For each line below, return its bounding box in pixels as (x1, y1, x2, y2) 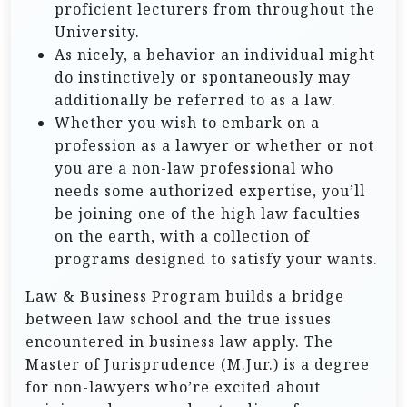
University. (55, 22, 140, 42)
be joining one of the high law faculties (55, 203, 361, 223)
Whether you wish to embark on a (55, 113, 320, 133)
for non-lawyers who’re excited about (25, 377, 321, 397)
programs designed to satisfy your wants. (55, 249, 378, 269)
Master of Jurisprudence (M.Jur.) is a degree (25, 354, 370, 374)
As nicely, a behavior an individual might (55, 45, 375, 65)
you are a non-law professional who (55, 158, 333, 178)
